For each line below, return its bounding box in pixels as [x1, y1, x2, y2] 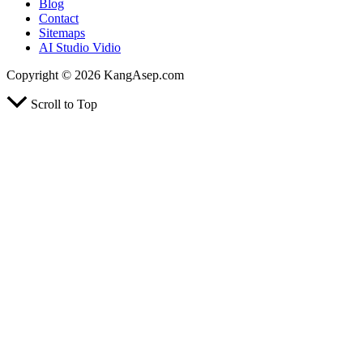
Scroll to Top [31, 97, 97, 112]
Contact [39, 11, 79, 26]
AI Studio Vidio [39, 41, 121, 55]
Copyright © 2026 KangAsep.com [6, 68, 184, 83]
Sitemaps [39, 26, 85, 41]
